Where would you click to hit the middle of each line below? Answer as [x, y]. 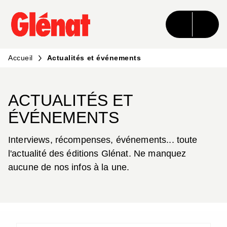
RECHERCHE [88, 17]
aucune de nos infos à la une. [69, 167]
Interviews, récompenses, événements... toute [103, 140]
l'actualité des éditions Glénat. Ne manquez [97, 154]
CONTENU [155, 17]
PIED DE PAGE [43, 35]
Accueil [21, 58]
